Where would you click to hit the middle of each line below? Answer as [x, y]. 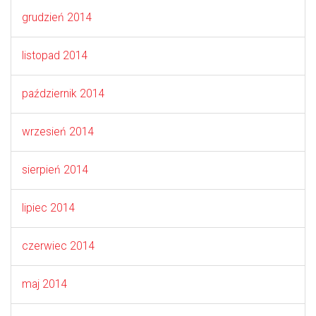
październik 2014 [63, 93]
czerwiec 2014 [59, 246]
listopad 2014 [55, 55]
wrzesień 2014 [58, 132]
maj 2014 [45, 284]
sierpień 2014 [55, 170]
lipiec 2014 [49, 208]
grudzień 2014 [57, 17]
